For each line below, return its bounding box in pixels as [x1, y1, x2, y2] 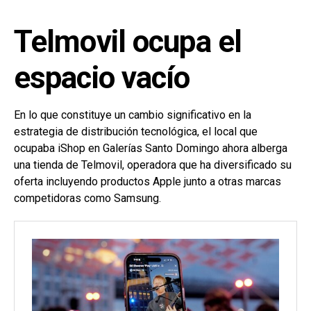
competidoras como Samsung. [14, 191, 161, 205]
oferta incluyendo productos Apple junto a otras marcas [14, 174, 281, 188]
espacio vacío [14, 59, 190, 96]
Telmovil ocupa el [14, 23, 242, 60]
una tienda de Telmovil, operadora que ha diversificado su [14, 158, 292, 171]
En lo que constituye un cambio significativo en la [14, 108, 251, 121]
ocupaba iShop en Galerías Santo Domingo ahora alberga [14, 141, 287, 155]
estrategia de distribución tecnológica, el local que [14, 124, 258, 138]
